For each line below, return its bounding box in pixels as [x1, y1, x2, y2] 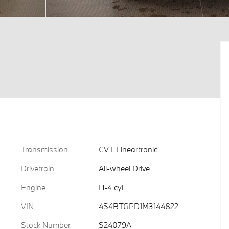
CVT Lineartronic [98, 144, 157, 154]
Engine [21, 182, 45, 192]
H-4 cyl [98, 182, 123, 192]
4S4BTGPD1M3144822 [98, 201, 178, 211]
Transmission [21, 144, 68, 154]
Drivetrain [21, 163, 54, 173]
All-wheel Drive [98, 163, 150, 173]
